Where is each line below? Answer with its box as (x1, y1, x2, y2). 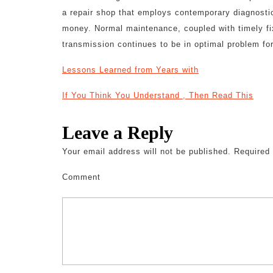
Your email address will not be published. (62, 147, 231, 156)
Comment (62, 172, 101, 182)
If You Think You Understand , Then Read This (62, 91, 253, 100)
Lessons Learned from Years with (62, 65, 199, 74)
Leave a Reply (62, 122, 173, 143)
